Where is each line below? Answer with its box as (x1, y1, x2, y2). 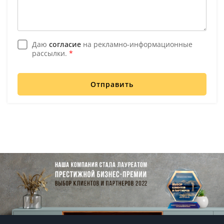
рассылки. (32, 48, 69, 58)
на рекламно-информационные (81, 39, 192, 49)
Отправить (90, 79, 133, 89)
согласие (49, 39, 81, 49)
